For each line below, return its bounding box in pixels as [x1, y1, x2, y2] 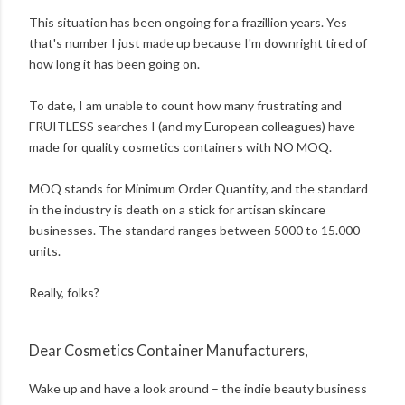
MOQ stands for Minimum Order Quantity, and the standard [29, 181, 368, 197]
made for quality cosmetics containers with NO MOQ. [29, 139, 332, 155]
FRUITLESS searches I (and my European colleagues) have [29, 118, 355, 135]
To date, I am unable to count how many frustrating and [29, 98, 342, 114]
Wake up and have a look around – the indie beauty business [29, 380, 367, 396]
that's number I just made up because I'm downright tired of [29, 35, 367, 52]
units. [29, 243, 61, 259]
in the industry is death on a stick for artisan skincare [29, 202, 325, 218]
